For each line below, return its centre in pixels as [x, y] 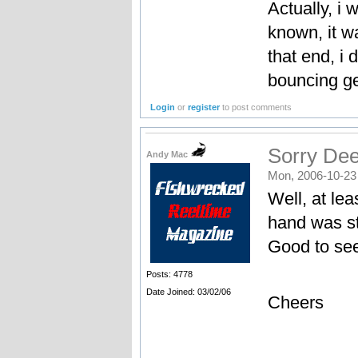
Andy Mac [168, 154]
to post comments [256, 107]
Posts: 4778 [169, 274]
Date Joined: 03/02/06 [188, 291]
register [204, 107]
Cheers [295, 302]
